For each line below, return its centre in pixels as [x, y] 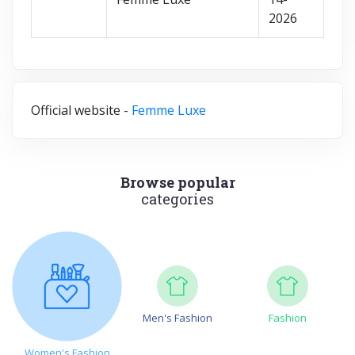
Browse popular [177, 182]
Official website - [81, 110]
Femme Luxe [169, 110]
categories [177, 198]
